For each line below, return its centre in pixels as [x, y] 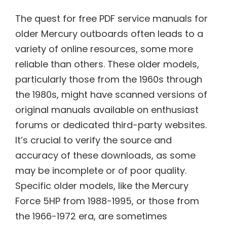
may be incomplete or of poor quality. [101, 170]
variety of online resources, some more [104, 49]
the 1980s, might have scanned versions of [111, 94]
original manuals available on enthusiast [107, 109]
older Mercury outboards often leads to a [109, 33]
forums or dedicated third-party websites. [111, 125]
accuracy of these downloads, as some [105, 155]
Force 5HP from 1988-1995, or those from [107, 201]
